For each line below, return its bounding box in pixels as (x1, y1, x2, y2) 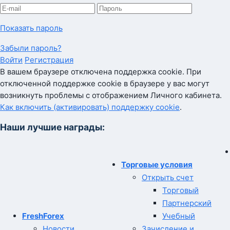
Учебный (162, 211, 195, 221)
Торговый (162, 185, 199, 196)
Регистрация (25, 54, 73, 65)
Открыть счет (142, 172, 194, 183)
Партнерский (162, 198, 212, 208)
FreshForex (22, 211, 64, 221)
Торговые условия (121, 160, 193, 170)
